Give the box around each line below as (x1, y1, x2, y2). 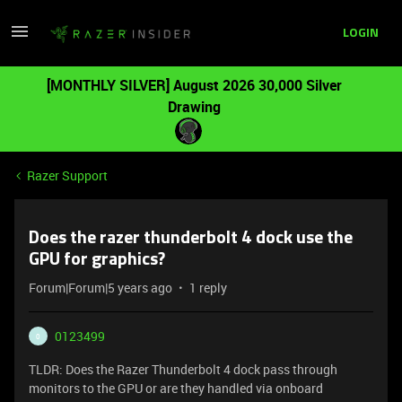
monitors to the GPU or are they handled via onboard (29, 380, 323, 397)
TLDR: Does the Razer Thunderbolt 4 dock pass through (29, 361, 337, 378)
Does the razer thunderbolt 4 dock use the (29, 230, 353, 248)
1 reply (189, 279, 227, 296)
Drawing (167, 97, 221, 117)
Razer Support (27, 167, 108, 184)
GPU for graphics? (29, 251, 165, 269)
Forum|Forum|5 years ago (29, 279, 172, 296)
